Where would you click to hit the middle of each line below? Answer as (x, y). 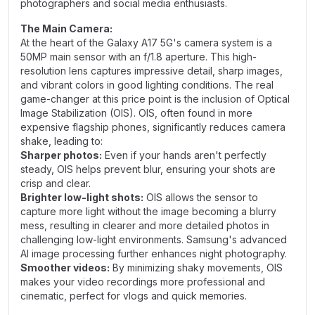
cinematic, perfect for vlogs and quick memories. (134, 296)
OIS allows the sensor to (201, 197)
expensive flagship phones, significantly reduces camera (153, 127)
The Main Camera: (67, 28)
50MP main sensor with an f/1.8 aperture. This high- (139, 57)
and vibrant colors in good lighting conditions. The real (147, 85)
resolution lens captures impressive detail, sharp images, (152, 71)
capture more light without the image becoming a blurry (148, 211)
